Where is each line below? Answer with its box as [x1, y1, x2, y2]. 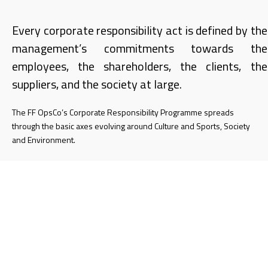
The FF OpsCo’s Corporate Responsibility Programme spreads [12, 105, 234, 118]
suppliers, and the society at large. [12, 74, 182, 93]
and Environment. [12, 133, 75, 146]
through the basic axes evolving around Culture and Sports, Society [12, 119, 250, 132]
